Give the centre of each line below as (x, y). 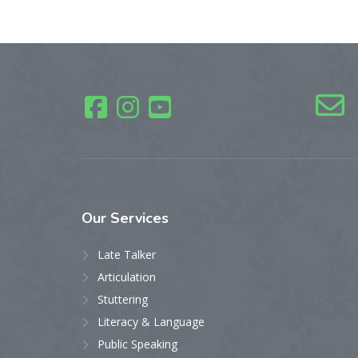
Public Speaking (137, 344)
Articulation (127, 277)
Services (139, 218)
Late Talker (127, 255)
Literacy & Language (151, 322)
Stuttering (123, 299)
